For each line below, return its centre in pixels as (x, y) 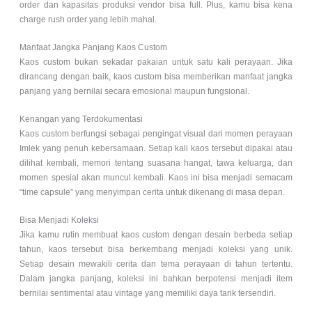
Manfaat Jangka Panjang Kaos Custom (94, 47)
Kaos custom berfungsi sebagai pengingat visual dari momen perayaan (156, 134)
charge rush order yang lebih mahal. (88, 19)
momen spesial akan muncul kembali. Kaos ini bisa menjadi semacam (156, 178)
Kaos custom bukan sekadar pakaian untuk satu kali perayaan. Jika (156, 62)
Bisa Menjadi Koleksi (60, 220)
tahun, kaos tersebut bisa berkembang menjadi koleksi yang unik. (156, 250)
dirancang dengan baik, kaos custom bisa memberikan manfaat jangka (156, 76)
